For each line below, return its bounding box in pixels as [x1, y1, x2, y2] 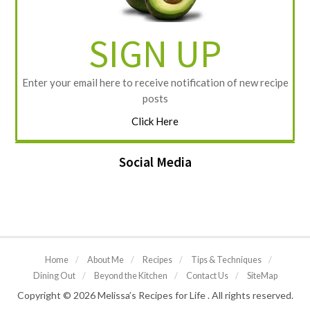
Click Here [131, 115, 179, 128]
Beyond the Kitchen [93, 271, 167, 282]
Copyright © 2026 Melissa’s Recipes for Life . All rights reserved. [17, 289, 293, 302]
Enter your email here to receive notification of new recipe [21, 76, 289, 89]
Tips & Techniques [191, 255, 262, 266]
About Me [87, 255, 124, 266]
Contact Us [185, 271, 228, 282]
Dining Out [33, 271, 75, 282]
